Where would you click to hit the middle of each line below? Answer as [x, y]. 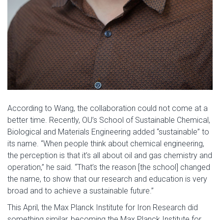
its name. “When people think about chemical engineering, [106, 144]
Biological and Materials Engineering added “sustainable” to [108, 132]
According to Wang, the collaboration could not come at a [108, 109]
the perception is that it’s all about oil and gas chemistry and [110, 156]
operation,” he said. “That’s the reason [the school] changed [109, 167]
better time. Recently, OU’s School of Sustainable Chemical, [109, 120]
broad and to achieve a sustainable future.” [81, 191]
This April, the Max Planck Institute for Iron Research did [103, 208]
